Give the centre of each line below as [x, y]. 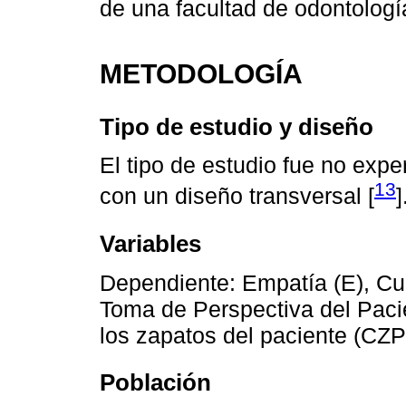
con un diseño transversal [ [237, 196]
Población [155, 383]
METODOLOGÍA [201, 74]
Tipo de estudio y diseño [237, 126]
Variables [150, 244]
